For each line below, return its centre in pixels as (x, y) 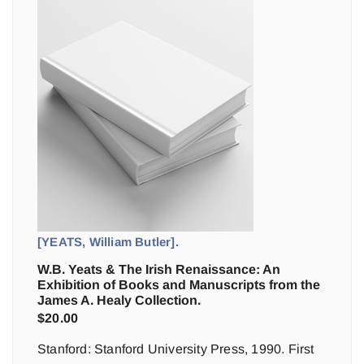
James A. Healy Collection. (119, 300)
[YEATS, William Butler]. (108, 242)
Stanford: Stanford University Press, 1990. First (176, 349)
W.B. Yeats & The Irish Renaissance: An (159, 269)
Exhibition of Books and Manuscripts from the (179, 285)
